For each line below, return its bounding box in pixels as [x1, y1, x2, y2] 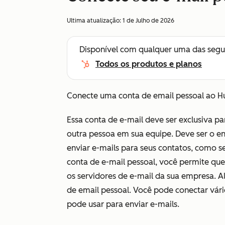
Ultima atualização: [67, 17, 123, 24]
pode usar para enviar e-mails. [67, 199, 179, 209]
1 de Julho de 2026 [123, 17, 174, 24]
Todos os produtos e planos [95, 59, 202, 69]
